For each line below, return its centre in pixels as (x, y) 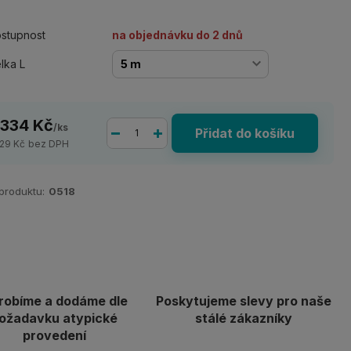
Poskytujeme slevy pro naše (244, 301)
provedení (54, 335)
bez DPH (49, 144)
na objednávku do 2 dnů (178, 35)
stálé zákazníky (244, 318)
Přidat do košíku (244, 133)
